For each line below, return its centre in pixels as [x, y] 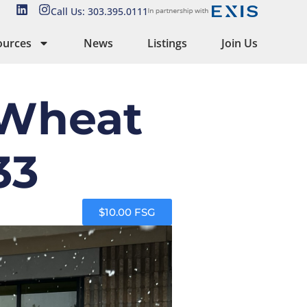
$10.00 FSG [127, 212]
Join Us [240, 43]
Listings [167, 43]
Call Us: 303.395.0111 [99, 11]
